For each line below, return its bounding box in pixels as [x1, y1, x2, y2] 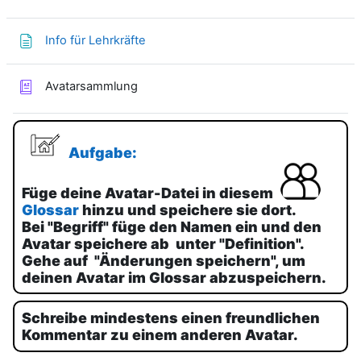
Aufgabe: [68, 143, 137, 161]
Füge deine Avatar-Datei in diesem [21, 184, 273, 201]
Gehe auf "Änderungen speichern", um [21, 251, 305, 269]
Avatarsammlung [45, 79, 138, 94]
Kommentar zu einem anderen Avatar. [21, 326, 298, 344]
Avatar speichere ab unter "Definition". [21, 234, 304, 252]
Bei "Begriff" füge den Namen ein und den [21, 218, 322, 235]
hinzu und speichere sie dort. [81, 201, 297, 218]
